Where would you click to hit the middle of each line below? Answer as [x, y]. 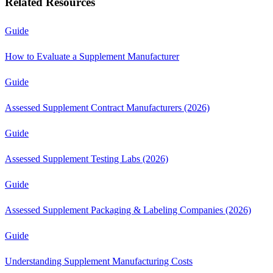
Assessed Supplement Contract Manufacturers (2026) [107, 107]
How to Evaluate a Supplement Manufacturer [92, 56]
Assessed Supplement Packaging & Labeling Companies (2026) [128, 210]
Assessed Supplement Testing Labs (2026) [87, 158]
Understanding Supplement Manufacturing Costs [99, 261]
